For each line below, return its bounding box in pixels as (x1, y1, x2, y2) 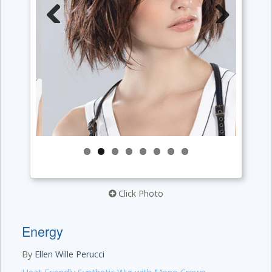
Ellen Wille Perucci (35, 248, 104, 260)
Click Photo (116, 188, 163, 199)
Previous (42, 33, 76, 45)
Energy (22, 222, 63, 240)
